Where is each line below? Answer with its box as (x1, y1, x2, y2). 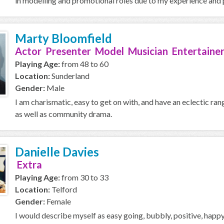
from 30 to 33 (60, 172, 108, 182)
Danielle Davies (15, 144, 99, 159)
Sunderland (50, 71, 89, 80)
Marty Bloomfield (15, 31, 112, 45)
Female (45, 196, 71, 206)
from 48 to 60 (60, 59, 108, 68)
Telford (50, 184, 77, 194)
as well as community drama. (15, 109, 112, 118)
